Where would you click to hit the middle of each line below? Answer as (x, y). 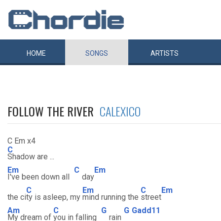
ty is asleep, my (54, 197)
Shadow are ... (31, 157)
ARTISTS (165, 53)
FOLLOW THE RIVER (54, 111)
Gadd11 (146, 210)
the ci (17, 197)
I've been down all (39, 177)
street (151, 197)
